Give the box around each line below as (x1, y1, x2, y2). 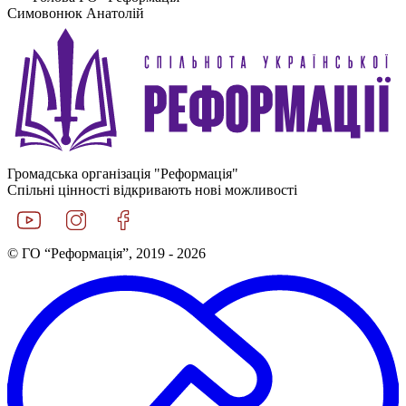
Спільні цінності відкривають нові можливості (7, 182, 297, 198)
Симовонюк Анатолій (7, 5, 144, 21)
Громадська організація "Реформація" (7, 166, 238, 182)
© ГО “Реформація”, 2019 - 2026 (7, 246, 206, 262)
